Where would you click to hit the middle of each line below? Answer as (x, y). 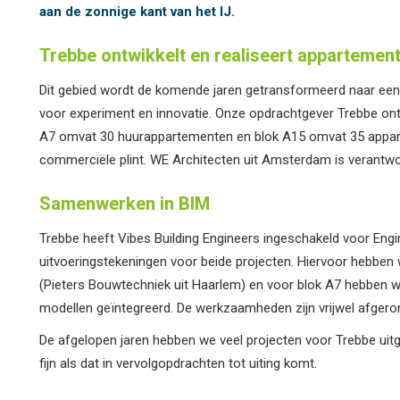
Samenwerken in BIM (125, 204)
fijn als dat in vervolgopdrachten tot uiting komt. (178, 363)
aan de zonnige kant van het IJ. (137, 12)
